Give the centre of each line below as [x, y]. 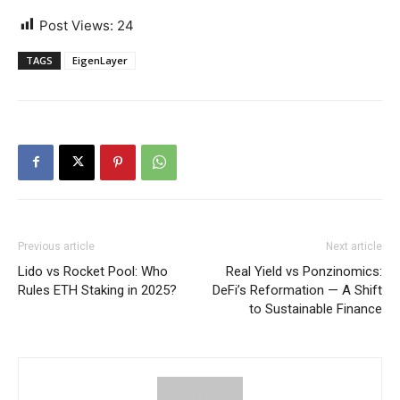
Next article [354, 246]
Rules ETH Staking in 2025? [97, 290]
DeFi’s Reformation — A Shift [297, 290]
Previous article [56, 246]
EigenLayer [100, 60]
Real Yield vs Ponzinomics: [304, 271]
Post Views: [76, 25]
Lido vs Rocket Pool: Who [93, 271]
